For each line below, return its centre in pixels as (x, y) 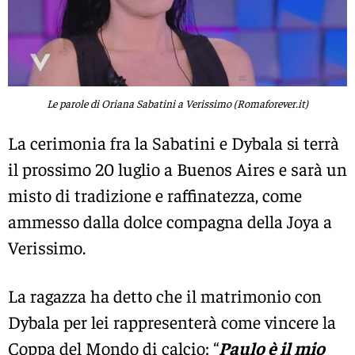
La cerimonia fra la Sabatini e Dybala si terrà (174, 142)
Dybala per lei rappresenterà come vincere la (172, 321)
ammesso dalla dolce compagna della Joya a (170, 221)
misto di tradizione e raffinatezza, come (155, 195)
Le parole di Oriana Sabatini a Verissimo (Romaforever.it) (177, 103)
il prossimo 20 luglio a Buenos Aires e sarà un (177, 168)
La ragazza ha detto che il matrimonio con (165, 295)
